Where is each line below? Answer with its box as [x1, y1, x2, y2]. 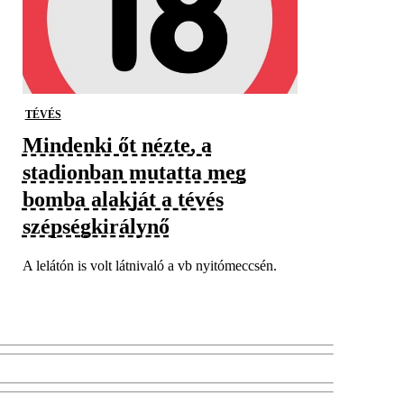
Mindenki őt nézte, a [22, 133, 212, 157]
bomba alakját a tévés [22, 188, 224, 211]
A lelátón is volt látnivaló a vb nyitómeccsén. [22, 258, 277, 273]
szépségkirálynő [22, 215, 170, 238]
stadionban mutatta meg [22, 161, 246, 184]
